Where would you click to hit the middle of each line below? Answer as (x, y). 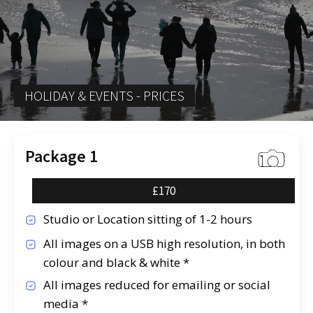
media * (65, 303)
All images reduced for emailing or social (156, 284)
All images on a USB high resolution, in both (164, 243)
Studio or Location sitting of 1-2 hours (147, 219)
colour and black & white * (116, 262)
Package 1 (61, 156)
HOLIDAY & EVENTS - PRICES (104, 95)
